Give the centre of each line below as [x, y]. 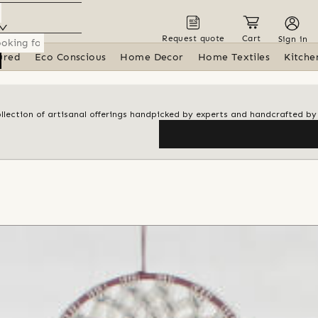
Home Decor [152, 57]
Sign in [293, 39]
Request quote [193, 38]
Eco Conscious [71, 57]
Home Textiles [234, 57]
